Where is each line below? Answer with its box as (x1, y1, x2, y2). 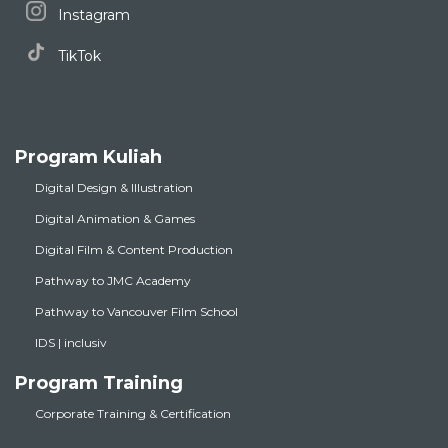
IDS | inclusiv (35, 335, 107, 351)
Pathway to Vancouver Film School (35, 304, 238, 320)
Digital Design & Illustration (35, 180, 193, 196)
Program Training (15, 372, 183, 395)
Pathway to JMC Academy (35, 273, 191, 289)
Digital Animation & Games (35, 211, 195, 227)
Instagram (54, 5, 130, 24)
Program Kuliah (15, 146, 162, 169)
